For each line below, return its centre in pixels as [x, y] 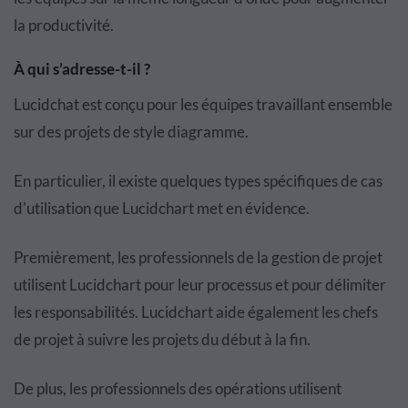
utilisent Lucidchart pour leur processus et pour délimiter [200, 284]
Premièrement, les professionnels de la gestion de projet [198, 257]
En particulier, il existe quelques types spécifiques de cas [198, 180]
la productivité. [64, 25]
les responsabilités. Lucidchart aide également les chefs [196, 311]
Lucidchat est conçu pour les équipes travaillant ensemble [203, 104]
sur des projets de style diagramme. [131, 131]
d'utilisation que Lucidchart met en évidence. [162, 208]
